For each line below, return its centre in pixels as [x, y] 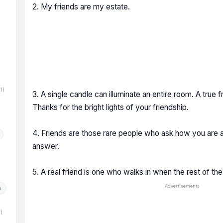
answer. [46, 146]
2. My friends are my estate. [81, 7]
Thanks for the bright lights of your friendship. [111, 107]
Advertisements [182, 186]
